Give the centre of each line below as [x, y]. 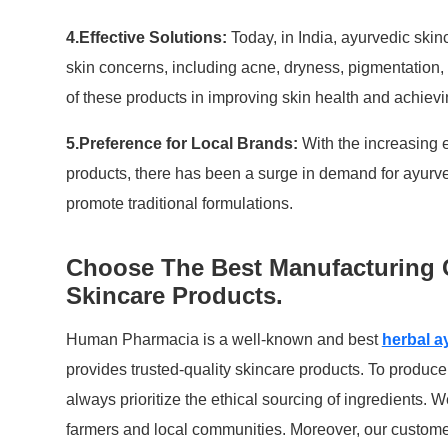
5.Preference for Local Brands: [181, 144]
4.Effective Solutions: [146, 38]
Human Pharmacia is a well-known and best [223, 340]
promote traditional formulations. [179, 204]
